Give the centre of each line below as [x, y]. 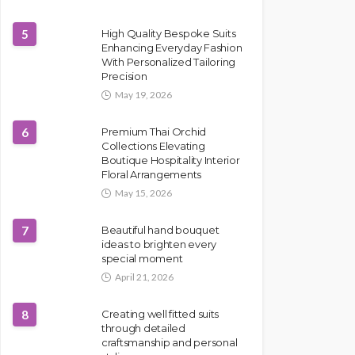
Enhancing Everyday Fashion [172, 48]
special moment [142, 258]
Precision [124, 76]
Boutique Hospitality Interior [171, 160]
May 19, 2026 [143, 95]
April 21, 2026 [144, 277]
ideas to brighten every [159, 244]
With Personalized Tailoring [168, 62]
